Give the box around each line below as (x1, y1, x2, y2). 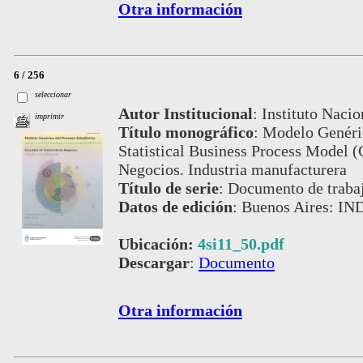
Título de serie (117, 178, 219, 197)
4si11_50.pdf (197, 234, 284, 253)
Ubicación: (117, 234, 198, 253)
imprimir (35, 112, 65, 122)
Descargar (117, 253, 190, 271)
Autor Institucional (117, 104, 253, 122)
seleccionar (35, 89, 72, 99)
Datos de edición (117, 197, 233, 216)
